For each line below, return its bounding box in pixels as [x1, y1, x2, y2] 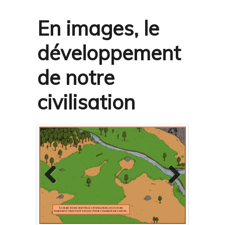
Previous [44, 187, 75, 197]
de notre [37, 64, 115, 90]
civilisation [37, 89, 135, 115]
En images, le [37, 15, 159, 41]
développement [37, 40, 181, 65]
